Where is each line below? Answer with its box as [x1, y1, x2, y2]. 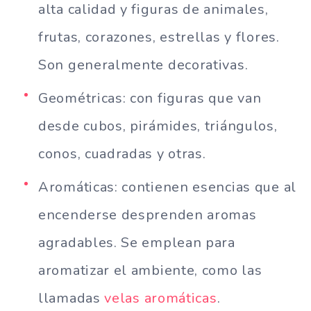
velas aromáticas [104, 288, 217, 308]
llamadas [38, 288, 105, 308]
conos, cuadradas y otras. [38, 144, 206, 163]
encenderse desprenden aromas [38, 205, 257, 224]
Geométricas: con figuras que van [38, 88, 262, 108]
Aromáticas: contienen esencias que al [38, 177, 296, 196]
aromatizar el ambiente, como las [38, 260, 262, 280]
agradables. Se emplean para [38, 233, 235, 252]
